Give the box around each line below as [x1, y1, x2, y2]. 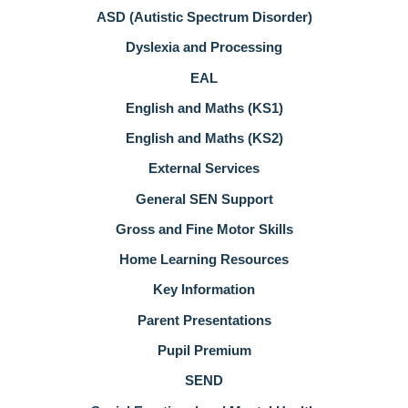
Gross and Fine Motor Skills [115, 220, 293, 237]
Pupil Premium [157, 342, 251, 359]
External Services [148, 160, 260, 177]
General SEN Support [135, 190, 273, 207]
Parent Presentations [137, 311, 271, 328]
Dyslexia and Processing [126, 39, 282, 56]
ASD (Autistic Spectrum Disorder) [96, 8, 312, 25]
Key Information [153, 281, 255, 298]
